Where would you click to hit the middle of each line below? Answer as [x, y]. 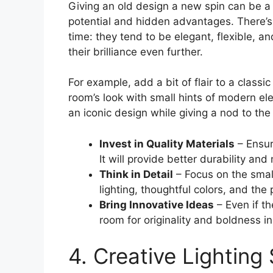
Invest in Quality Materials [167, 144]
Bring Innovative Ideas [157, 204]
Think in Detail [136, 174]
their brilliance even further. [136, 51]
